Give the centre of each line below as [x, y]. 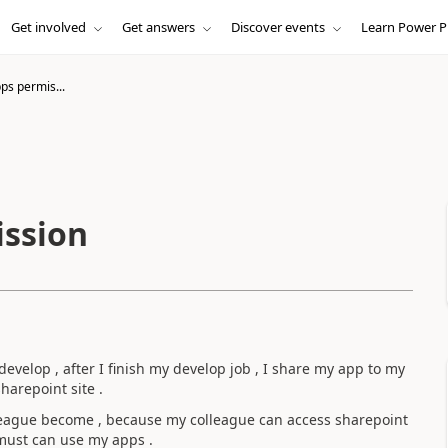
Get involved [48, 27]
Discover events [277, 27]
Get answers [158, 27]
